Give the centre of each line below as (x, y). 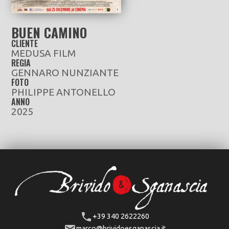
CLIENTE (25, 44)
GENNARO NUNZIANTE (65, 73)
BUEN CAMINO (49, 32)
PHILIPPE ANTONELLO (64, 92)
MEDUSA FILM (44, 53)
